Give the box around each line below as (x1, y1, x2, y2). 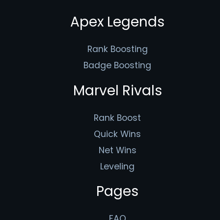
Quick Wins (94, 128, 141, 140)
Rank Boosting (87, 43, 148, 55)
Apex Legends (70, 12, 165, 32)
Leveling (100, 160, 135, 172)
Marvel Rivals (73, 81, 162, 100)
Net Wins (98, 144, 137, 156)
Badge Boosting (83, 59, 151, 72)
